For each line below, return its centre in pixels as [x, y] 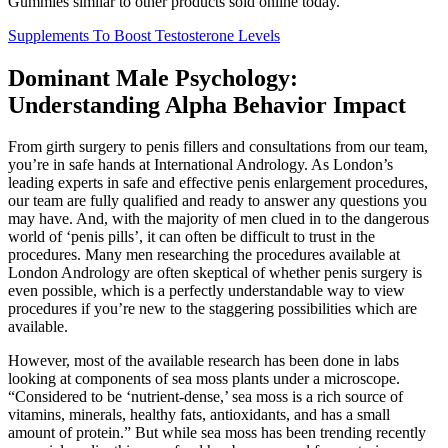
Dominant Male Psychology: [153, 77]
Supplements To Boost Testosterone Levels [144, 35]
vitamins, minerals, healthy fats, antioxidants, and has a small [199, 415]
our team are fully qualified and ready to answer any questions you [217, 201]
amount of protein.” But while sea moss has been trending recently [217, 433]
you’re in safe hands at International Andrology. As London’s [200, 165]
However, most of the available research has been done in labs [203, 361]
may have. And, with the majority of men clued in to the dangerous [218, 219]
